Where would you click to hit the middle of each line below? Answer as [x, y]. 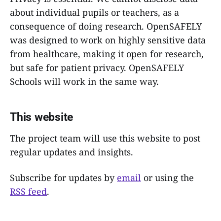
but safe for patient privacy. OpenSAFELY [97, 67]
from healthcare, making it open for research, [107, 54]
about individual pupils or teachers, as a [94, 12]
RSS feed [28, 191]
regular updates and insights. [72, 152]
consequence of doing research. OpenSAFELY [106, 26]
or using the [167, 177]
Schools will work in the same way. [84, 81]
